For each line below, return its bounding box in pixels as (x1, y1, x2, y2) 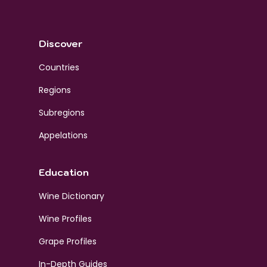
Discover (38, 37, 82, 49)
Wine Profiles (38, 212, 92, 225)
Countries (38, 61, 79, 73)
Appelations (38, 129, 88, 141)
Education (38, 166, 89, 178)
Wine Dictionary (38, 190, 104, 202)
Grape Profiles (38, 235, 97, 247)
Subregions (38, 106, 85, 119)
